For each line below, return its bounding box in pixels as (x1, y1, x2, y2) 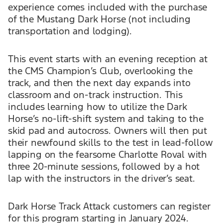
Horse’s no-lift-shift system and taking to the (8, 112, 204, 124)
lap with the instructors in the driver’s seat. (8, 172, 195, 184)
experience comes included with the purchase (8, 1, 208, 13)
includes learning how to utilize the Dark (8, 101, 187, 112)
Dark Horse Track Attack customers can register (8, 200, 211, 212)
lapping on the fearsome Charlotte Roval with (8, 148, 208, 160)
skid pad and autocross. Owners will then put (8, 124, 208, 136)
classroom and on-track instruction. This (8, 89, 183, 101)
